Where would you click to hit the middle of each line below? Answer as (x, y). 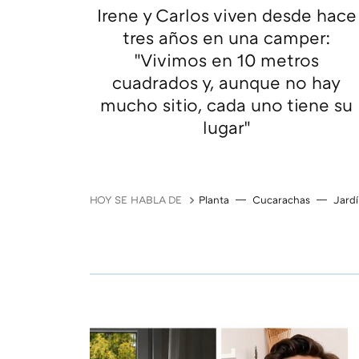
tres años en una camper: (227, 38)
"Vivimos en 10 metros (226, 60)
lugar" (227, 127)
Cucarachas (281, 200)
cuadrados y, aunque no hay (227, 83)
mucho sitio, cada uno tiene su (227, 105)
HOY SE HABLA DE (136, 200)
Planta (214, 200)
